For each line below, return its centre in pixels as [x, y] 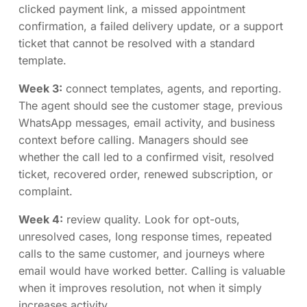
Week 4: [41, 219]
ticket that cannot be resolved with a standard [137, 43]
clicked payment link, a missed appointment [132, 9]
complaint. [46, 191]
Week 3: [40, 88]
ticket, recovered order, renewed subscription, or [146, 174]
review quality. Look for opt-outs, [151, 219]
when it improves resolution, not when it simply [140, 287]
